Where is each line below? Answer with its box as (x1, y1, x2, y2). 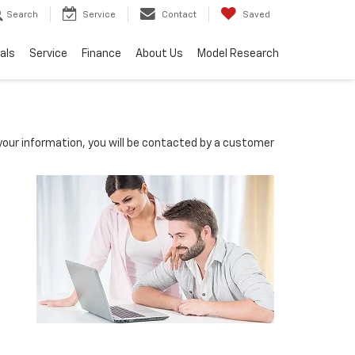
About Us (136, 48, 183, 60)
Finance (82, 48, 121, 60)
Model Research (197, 48, 279, 60)
